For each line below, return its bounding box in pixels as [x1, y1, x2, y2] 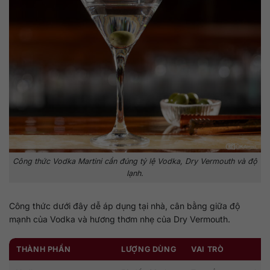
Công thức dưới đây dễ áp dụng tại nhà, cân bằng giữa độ [9, 201, 240, 212]
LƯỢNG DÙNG [121, 245, 177, 254]
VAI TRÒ [191, 245, 224, 254]
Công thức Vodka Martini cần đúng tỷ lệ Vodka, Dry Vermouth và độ [13, 157, 257, 166]
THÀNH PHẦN [16, 245, 71, 254]
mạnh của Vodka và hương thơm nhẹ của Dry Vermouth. [9, 214, 230, 225]
